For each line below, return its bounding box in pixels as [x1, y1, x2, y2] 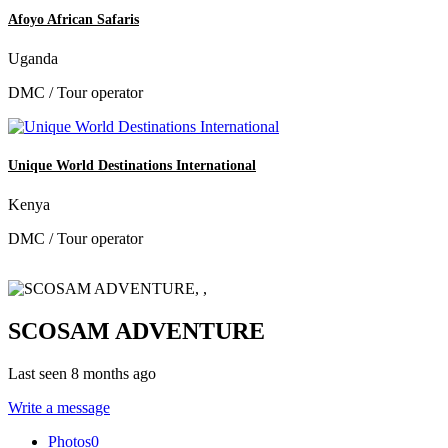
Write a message [8, 399, 110, 417]
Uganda [8, 50, 58, 68]
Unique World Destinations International [8, 158, 256, 174]
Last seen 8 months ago [8, 365, 156, 383]
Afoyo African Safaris [8, 11, 139, 27]
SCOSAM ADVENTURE [8, 318, 265, 345]
